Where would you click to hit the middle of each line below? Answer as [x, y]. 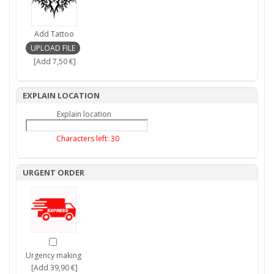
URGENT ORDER [54, 173]
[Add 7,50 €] [54, 62]
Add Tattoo [54, 34]
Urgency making [54, 256]
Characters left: [83, 139]
